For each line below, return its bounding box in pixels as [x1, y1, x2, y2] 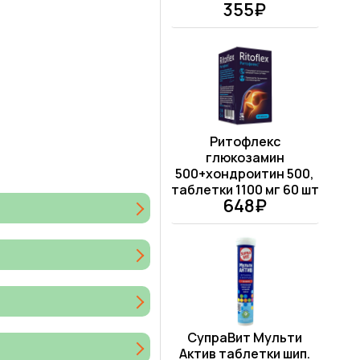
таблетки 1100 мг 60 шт [170, 181, 319, 199]
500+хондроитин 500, [175, 165, 315, 183]
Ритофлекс [209, 133, 280, 151]
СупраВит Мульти [187, 329, 303, 347]
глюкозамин [205, 149, 284, 167]
